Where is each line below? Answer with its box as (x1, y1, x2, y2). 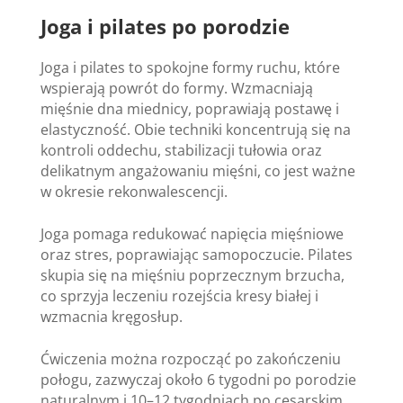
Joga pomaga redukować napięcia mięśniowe (40, 223, 344, 244)
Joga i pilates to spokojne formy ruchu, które (40, 57, 340, 77)
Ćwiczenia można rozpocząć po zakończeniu (40, 348, 341, 369)
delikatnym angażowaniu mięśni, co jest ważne (40, 160, 355, 181)
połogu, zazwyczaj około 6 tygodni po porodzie (40, 369, 356, 390)
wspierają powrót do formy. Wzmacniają (40, 77, 313, 98)
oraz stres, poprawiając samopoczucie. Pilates (40, 244, 353, 264)
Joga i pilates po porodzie (40, 12, 290, 40)
